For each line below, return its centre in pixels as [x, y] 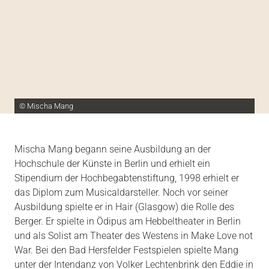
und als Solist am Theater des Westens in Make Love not [134, 236]
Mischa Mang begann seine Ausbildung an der [113, 150]
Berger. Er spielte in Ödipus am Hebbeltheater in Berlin [128, 222]
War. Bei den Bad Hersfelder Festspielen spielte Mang [126, 250]
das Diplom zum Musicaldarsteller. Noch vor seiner [121, 193]
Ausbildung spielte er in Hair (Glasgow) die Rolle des [124, 207]
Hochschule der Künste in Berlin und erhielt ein [112, 164]
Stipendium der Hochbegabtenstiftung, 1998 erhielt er [127, 178]
